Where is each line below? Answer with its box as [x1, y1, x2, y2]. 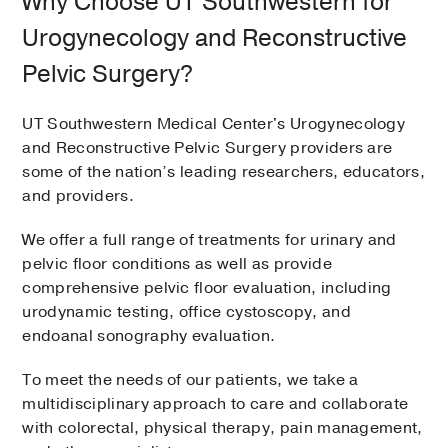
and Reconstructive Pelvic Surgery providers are [22, 136, 393, 159]
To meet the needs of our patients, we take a [22, 368, 359, 391]
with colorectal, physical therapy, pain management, [22, 416, 423, 439]
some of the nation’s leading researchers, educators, [22, 160, 426, 183]
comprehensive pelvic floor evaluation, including [22, 276, 392, 299]
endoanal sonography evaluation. [22, 324, 276, 347]
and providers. [22, 184, 139, 207]
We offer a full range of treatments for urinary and [22, 228, 397, 251]
